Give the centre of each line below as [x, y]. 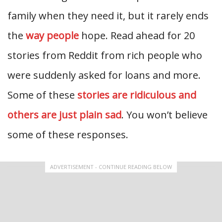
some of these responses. [68, 135]
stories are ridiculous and [137, 95]
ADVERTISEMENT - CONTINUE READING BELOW [111, 167]
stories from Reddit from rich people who [105, 55]
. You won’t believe [165, 115]
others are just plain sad [64, 115]
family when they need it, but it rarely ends [108, 16]
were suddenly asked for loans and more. [104, 75]
